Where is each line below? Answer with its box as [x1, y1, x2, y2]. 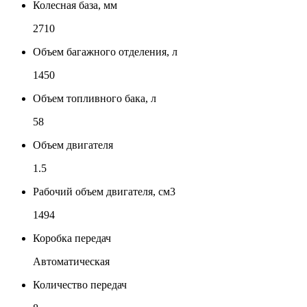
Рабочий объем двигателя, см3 [33, 185, 175, 197]
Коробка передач [33, 232, 111, 244]
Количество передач [33, 278, 127, 291]
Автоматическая [33, 255, 110, 267]
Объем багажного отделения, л [33, 45, 177, 58]
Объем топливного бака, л [33, 92, 156, 104]
